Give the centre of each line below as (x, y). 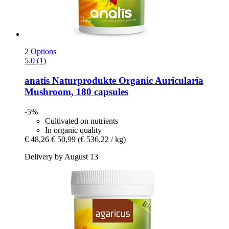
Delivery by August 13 (61, 156)
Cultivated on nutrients (82, 121)
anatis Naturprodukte (70, 80)
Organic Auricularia (160, 80)
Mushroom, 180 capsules (76, 91)
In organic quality (73, 130)
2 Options (40, 52)
